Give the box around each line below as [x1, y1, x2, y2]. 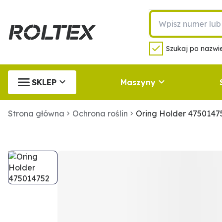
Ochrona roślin [72, 109, 128, 118]
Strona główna [8, 109, 64, 118]
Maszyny [120, 77, 156, 87]
